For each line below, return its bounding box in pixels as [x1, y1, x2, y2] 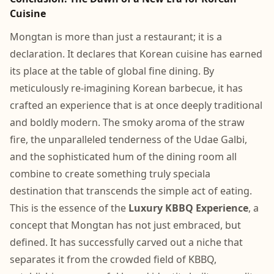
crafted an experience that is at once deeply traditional [10, 98, 262, 112]
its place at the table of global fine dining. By [10, 64, 214, 78]
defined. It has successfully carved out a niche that [10, 235, 243, 249]
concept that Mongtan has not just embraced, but [10, 218, 241, 232]
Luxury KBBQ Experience [128, 201, 248, 215]
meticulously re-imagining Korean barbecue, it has [10, 81, 243, 95]
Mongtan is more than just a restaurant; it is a [10, 30, 222, 43]
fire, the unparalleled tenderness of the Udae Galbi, [10, 133, 247, 146]
